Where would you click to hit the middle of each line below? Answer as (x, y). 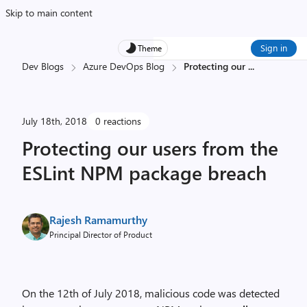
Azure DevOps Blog (124, 66)
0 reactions (118, 121)
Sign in (274, 48)
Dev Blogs (43, 66)
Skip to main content (49, 13)
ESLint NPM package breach (144, 172)
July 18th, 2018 (54, 121)
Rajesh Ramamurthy (98, 220)
